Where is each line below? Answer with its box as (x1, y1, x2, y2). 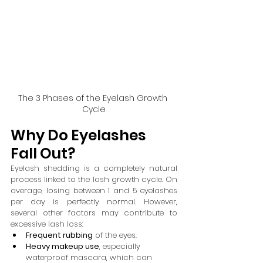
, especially (99, 240, 143, 252)
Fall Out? (11, 143, 75, 164)
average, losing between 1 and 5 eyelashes (11, 184, 177, 196)
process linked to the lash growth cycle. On (11, 173, 177, 185)
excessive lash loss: (11, 218, 83, 230)
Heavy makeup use (26, 240, 99, 252)
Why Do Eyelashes (11, 124, 149, 146)
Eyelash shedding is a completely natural (11, 162, 177, 174)
